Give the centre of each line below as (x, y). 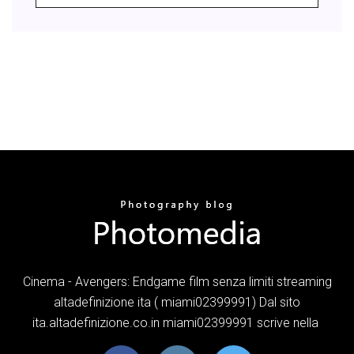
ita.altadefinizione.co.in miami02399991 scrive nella (177, 322)
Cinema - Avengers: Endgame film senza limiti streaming (177, 281)
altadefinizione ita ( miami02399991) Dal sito (177, 302)
